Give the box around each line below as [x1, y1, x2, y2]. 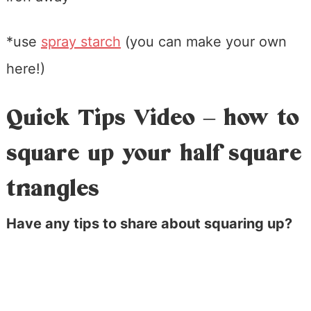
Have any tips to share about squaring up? [6, 215, 292, 233]
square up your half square [6, 140, 301, 167]
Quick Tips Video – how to [6, 105, 299, 132]
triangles [6, 176, 99, 203]
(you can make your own [120, 33, 287, 51]
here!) [6, 60, 45, 78]
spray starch [40, 33, 121, 51]
